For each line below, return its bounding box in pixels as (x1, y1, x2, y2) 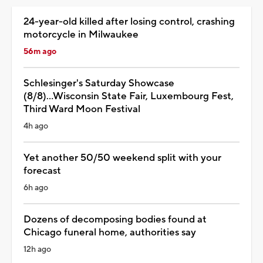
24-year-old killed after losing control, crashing (23, 15, 235, 28)
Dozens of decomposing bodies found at (23, 213, 207, 226)
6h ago (23, 182, 48, 193)
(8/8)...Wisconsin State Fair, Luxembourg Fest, (23, 89, 234, 103)
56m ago (23, 46, 56, 57)
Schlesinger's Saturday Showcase (23, 76, 174, 90)
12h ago (23, 244, 51, 255)
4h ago (23, 120, 48, 131)
